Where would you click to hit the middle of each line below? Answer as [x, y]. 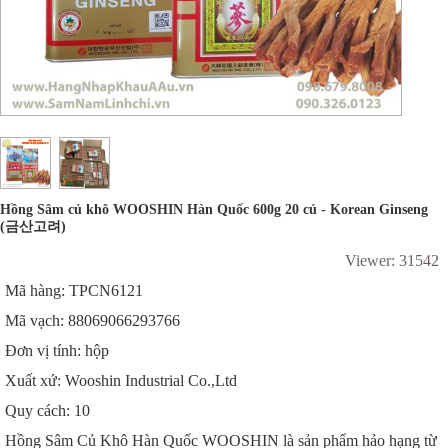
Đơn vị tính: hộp [57, 351]
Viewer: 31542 [391, 261]
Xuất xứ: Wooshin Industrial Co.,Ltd [121, 381]
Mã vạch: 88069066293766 [92, 321]
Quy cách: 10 [47, 411]
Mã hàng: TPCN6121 [74, 291]
